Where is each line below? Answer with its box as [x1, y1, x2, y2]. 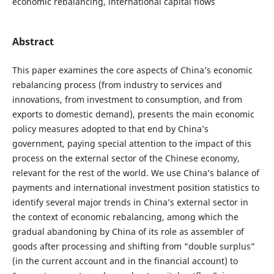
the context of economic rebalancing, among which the [12, 211, 239, 223]
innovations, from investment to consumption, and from [12, 94, 242, 105]
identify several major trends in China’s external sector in [12, 196, 248, 208]
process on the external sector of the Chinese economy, [12, 152, 240, 164]
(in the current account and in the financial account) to [12, 255, 238, 267]
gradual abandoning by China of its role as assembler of [12, 226, 244, 237]
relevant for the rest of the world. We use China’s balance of [12, 167, 259, 179]
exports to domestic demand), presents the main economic [12, 108, 254, 120]
